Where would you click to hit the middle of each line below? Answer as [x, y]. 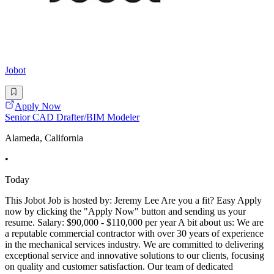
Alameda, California [44, 138]
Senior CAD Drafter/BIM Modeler [72, 117]
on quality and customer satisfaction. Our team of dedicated [119, 266]
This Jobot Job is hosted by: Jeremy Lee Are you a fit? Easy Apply [133, 200]
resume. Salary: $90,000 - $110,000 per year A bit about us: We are [134, 222]
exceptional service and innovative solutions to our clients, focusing [135, 255]
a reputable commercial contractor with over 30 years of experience [134, 233]
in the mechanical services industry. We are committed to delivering [134, 244]
